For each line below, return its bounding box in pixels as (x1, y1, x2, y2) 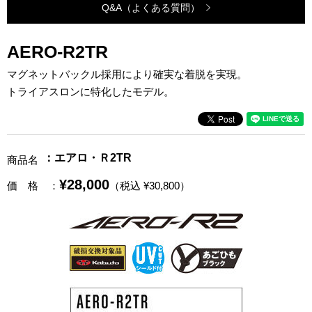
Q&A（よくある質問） (102, 1, 200, 13)
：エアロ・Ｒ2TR (43, 151, 132, 164)
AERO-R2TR (7, 41, 108, 61)
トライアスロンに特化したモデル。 (7, 85, 174, 97)
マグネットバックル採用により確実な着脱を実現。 (7, 68, 247, 80)
